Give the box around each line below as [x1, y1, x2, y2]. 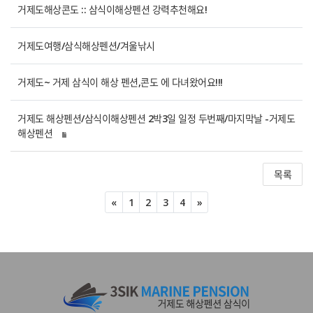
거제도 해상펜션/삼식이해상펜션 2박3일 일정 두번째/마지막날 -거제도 [17, 112, 295, 125]
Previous [115, 195, 154, 208]
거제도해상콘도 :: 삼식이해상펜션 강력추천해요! [17, 3, 207, 16]
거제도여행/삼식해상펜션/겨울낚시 [17, 39, 155, 52]
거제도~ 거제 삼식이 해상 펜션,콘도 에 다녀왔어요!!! [17, 75, 223, 89]
